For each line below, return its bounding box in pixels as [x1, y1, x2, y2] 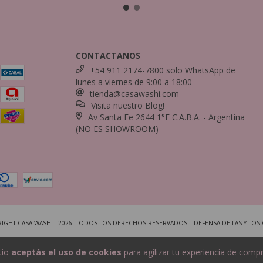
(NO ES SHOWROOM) [76, 123, 159, 134]
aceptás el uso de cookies [11, 247, 122, 258]
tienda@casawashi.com [90, 88, 180, 99]
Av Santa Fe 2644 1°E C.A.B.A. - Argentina [87, 112, 245, 123]
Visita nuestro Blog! [90, 100, 164, 111]
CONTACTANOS [76, 50, 141, 61]
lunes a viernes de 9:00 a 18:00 [76, 76, 193, 87]
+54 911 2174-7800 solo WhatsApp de [90, 65, 236, 76]
